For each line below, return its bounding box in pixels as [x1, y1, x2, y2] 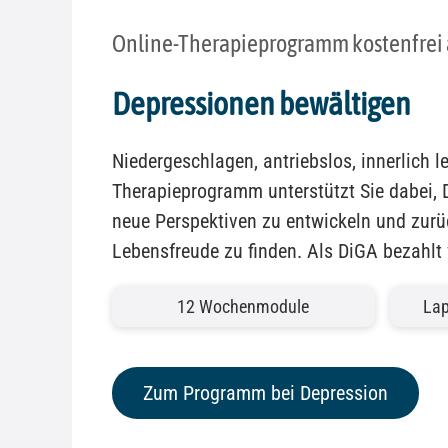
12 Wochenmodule [177, 296, 310, 318]
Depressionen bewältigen [112, 85, 411, 123]
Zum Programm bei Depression [143, 381, 388, 406]
